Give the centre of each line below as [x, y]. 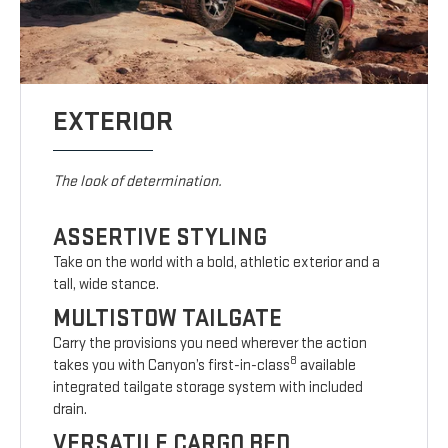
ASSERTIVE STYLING [160, 238]
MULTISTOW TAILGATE [168, 319]
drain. [70, 410]
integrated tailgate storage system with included [208, 388]
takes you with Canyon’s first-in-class [172, 366]
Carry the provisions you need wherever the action [210, 344]
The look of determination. [138, 182]
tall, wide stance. [106, 285]
